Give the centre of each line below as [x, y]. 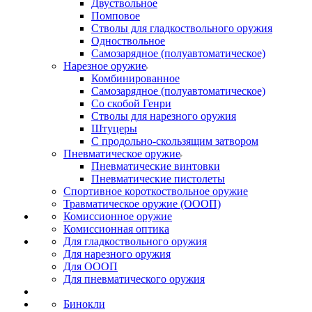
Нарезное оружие [105, 66]
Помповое [116, 16]
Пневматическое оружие [122, 154]
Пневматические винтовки [156, 166]
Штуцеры [114, 128]
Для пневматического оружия [134, 279]
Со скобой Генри [131, 103]
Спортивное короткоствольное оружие [156, 191]
